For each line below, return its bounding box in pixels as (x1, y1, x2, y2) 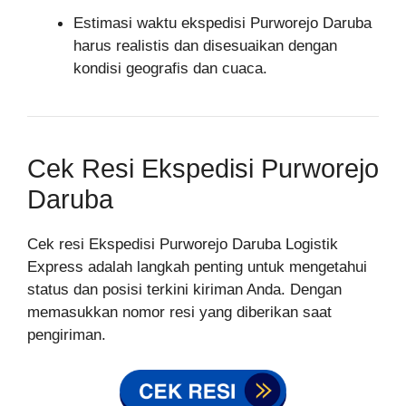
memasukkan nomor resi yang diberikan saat (27, 304, 332, 321)
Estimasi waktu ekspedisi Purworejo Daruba (73, 14, 372, 32)
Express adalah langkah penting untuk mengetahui (27, 258, 367, 275)
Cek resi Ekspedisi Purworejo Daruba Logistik (27, 236, 338, 253)
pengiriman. (27, 326, 106, 343)
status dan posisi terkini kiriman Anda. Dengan (27, 281, 342, 298)
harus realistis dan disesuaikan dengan (73, 37, 337, 54)
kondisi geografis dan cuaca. (73, 60, 267, 77)
